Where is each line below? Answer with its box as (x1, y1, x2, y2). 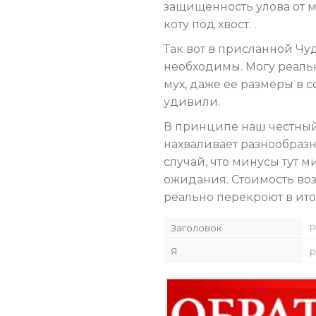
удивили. (163, 95, 220, 109)
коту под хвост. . (163, 18, 256, 32)
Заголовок (170, 222, 221, 234)
